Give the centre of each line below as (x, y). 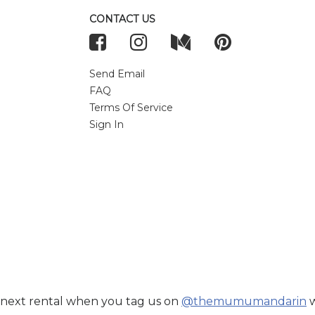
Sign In (107, 124)
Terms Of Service (131, 107)
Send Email (117, 73)
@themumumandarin (244, 301)
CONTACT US (122, 19)
